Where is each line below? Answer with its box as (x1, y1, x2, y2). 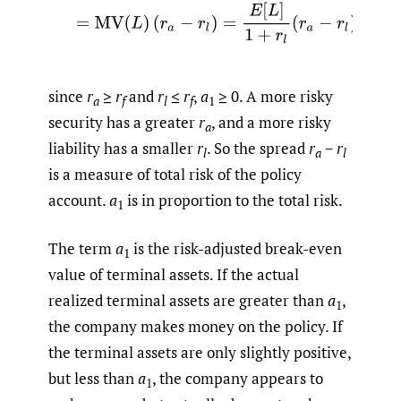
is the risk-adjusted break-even (130, 238, 342, 260)
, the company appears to (152, 368, 323, 389)
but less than (48, 368, 138, 389)
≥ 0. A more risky (215, 85, 333, 107)
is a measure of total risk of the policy (48, 163, 302, 184)
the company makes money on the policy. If (48, 316, 343, 337)
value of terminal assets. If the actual (48, 264, 299, 286)
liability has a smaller (48, 137, 197, 158)
